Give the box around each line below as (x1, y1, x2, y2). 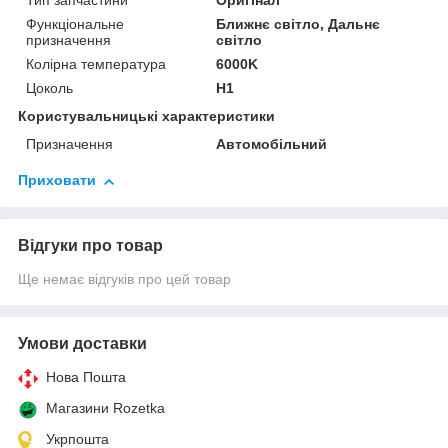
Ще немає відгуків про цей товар (18, 271, 231, 288)
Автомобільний (216, 136, 328, 153)
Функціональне (26, 16, 124, 33)
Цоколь (26, 80, 73, 97)
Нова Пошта (46, 369, 126, 386)
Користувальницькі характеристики (18, 108, 275, 125)
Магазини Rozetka (46, 400, 165, 417)
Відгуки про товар (18, 237, 163, 255)
